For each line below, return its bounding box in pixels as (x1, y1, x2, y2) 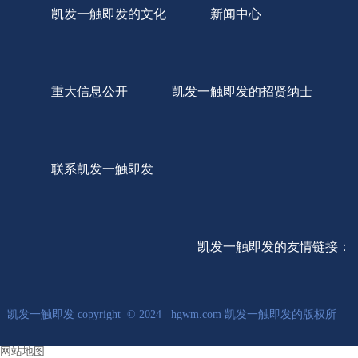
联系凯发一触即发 (50, 162, 153, 176)
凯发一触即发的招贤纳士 (171, 85, 312, 98)
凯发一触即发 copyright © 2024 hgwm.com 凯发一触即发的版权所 (6, 308, 336, 320)
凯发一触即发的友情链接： (197, 240, 352, 253)
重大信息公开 (50, 85, 128, 98)
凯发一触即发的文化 (50, 7, 166, 21)
